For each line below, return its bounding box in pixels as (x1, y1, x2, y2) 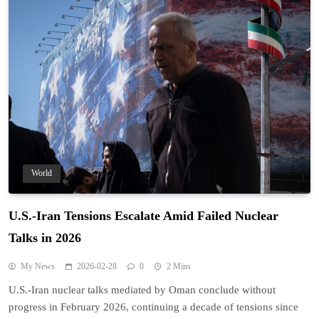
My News (21, 261, 55, 271)
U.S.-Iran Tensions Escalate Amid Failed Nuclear (9, 208, 278, 223)
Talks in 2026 (9, 230, 81, 245)
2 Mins (167, 261, 191, 271)
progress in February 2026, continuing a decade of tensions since (9, 300, 298, 313)
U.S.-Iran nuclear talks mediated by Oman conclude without (9, 283, 276, 296)
